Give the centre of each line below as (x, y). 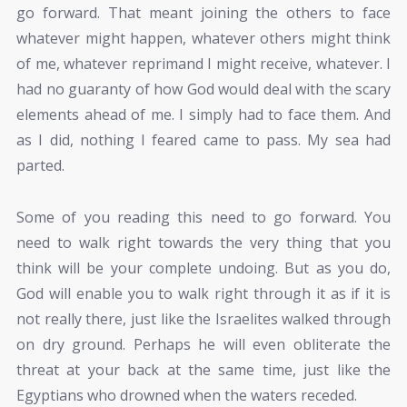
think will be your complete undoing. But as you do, (203, 268)
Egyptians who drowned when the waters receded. (187, 395)
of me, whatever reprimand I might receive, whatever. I (203, 64)
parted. (40, 166)
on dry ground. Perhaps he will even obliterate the (203, 344)
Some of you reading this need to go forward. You (203, 217)
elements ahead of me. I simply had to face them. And (203, 115)
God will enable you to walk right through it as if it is (203, 293)
